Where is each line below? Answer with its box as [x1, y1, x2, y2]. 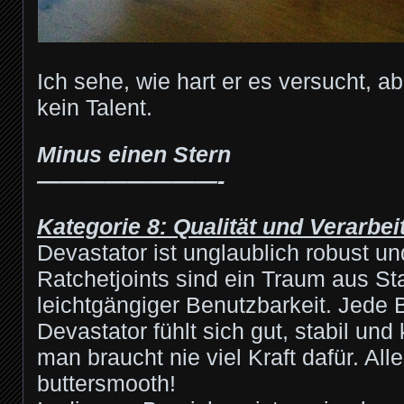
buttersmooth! [37, 372, 176, 397]
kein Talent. [37, 96, 152, 121]
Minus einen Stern [37, 142, 231, 167]
